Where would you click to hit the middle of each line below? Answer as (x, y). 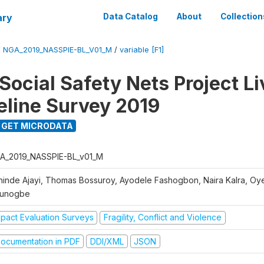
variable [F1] (142, 50)
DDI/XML (107, 241)
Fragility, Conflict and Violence (162, 217)
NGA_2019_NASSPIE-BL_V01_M (57, 50)
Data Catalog (131, 16)
